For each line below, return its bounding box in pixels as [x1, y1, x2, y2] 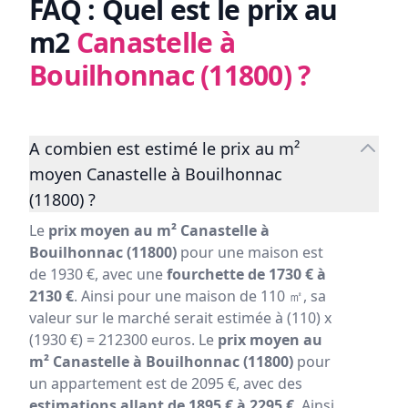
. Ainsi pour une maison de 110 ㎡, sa [74, 286, 326, 307]
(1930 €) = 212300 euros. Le [29, 330, 218, 351]
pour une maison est [177, 242, 323, 263]
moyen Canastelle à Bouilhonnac [29, 163, 282, 186]
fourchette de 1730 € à [167, 264, 326, 285]
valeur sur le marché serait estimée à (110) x [29, 308, 331, 329]
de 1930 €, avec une [29, 264, 167, 285]
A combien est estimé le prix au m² [29, 138, 300, 160]
